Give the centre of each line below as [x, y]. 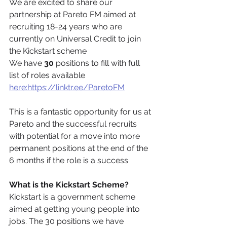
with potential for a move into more [75, 136]
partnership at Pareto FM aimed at [73, 14]
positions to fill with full [98, 63]
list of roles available [48, 75]
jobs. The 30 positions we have [67, 221]
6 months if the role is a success [69, 160]
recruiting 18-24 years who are [67, 26]
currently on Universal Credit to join [76, 39]
